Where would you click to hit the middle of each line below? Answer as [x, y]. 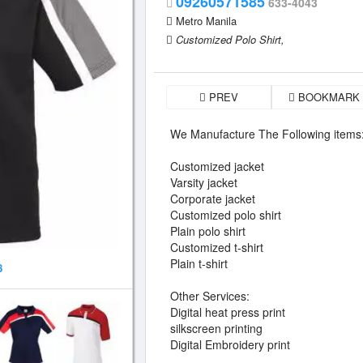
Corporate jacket [213, 199]
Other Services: [210, 296]
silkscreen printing [216, 328]
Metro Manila [206, 21]
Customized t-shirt [217, 247]
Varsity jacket [204, 182]
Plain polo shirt [208, 231]
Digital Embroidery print [230, 344]
